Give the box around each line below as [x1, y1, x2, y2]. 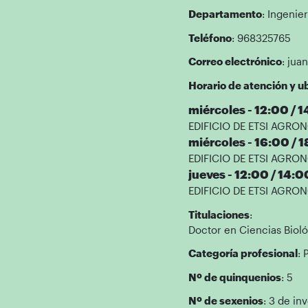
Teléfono [188, 31, 232, 44]
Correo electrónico [188, 55, 282, 67]
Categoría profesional [188, 247, 298, 259]
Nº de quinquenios [188, 270, 281, 283]
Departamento [188, 8, 262, 20]
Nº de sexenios [188, 294, 263, 307]
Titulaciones [188, 208, 250, 221]
